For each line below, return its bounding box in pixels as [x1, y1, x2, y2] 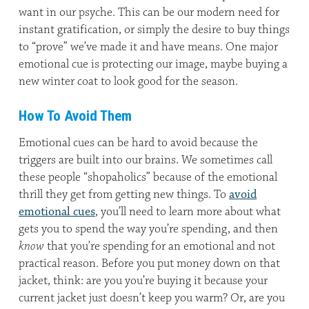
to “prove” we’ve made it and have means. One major [19, 39, 278, 54]
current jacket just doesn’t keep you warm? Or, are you [19, 290, 285, 306]
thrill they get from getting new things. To [19, 187, 229, 202]
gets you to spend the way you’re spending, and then [19, 221, 278, 237]
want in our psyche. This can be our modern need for [19, 5, 279, 20]
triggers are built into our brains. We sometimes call [19, 152, 272, 168]
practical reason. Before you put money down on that [19, 256, 280, 271]
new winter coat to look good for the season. [19, 74, 238, 89]
